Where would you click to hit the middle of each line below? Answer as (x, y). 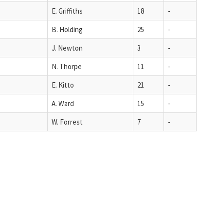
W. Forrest (67, 122)
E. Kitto (63, 85)
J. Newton (67, 48)
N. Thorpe (67, 66)
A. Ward (63, 103)
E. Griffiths (67, 11)
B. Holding (67, 29)
